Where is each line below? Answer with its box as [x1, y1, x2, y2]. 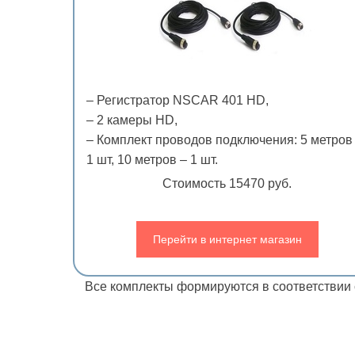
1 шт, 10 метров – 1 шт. [86, 152, 218, 166]
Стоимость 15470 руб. [162, 176, 292, 190]
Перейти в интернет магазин [152, 233, 302, 246]
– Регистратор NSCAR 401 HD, [86, 93, 269, 107]
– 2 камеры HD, [86, 113, 177, 127]
